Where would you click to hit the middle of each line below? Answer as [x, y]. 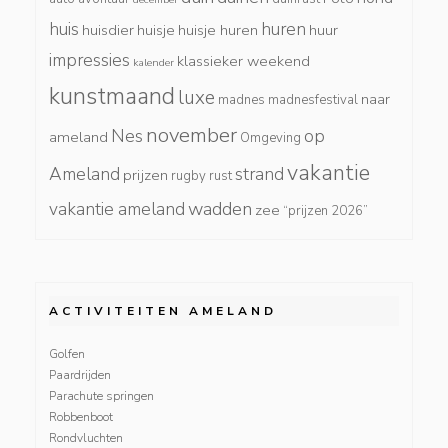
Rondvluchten [86, 437]
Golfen [67, 353]
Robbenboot [81, 416]
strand [259, 173]
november [191, 134]
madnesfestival [313, 99]
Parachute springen [101, 395]
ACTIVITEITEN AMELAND [163, 310]
